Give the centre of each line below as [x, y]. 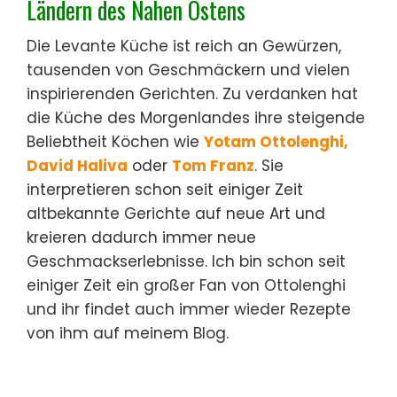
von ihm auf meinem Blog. [128, 333]
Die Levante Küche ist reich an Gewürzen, [184, 46]
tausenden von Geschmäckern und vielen [188, 70]
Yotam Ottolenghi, [276, 141]
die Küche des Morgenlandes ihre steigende [196, 117]
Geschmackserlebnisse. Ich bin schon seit [186, 261]
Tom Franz [213, 165]
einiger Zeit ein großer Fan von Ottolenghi [186, 285]
